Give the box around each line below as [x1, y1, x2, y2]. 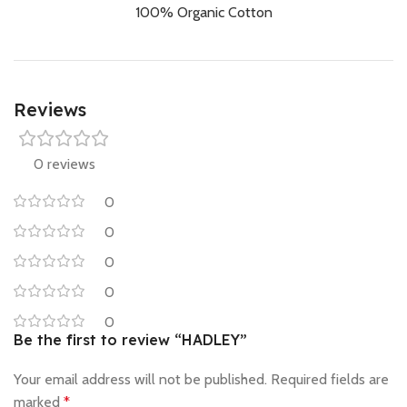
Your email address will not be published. [14, 370, 267, 388]
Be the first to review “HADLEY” [14, 330, 247, 349]
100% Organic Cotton [134, 3, 273, 21]
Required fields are [271, 370, 389, 388]
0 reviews [33, 154, 95, 173]
